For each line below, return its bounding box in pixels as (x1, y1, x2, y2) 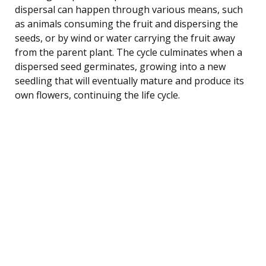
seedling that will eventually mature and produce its (15, 74, 244, 87)
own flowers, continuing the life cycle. (15, 88, 180, 102)
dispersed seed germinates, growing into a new (15, 59, 226, 73)
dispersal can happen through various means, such (15, 2, 243, 16)
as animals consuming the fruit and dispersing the (15, 17, 238, 30)
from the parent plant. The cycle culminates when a (15, 45, 242, 59)
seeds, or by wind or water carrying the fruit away (15, 31, 235, 45)
